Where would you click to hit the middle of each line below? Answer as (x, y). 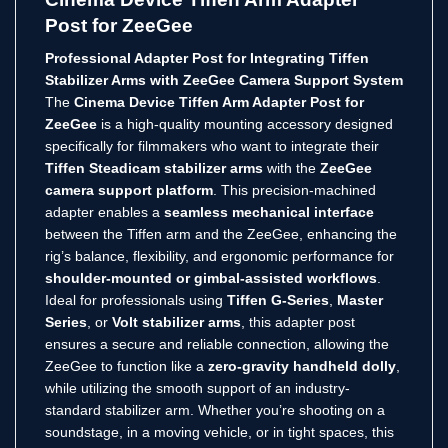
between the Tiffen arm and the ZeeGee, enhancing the (221, 233)
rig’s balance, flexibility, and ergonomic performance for (219, 255)
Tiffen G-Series (278, 299)
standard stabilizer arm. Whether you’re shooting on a (215, 409)
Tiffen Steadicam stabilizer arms (154, 167)
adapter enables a (104, 211)
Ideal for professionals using (136, 299)
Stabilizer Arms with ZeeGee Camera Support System (224, 79)
